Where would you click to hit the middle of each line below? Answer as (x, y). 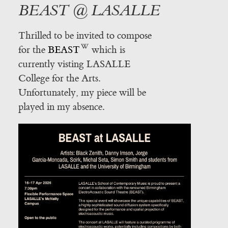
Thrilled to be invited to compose (85, 35)
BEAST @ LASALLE (89, 10)
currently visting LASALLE (74, 64)
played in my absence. (61, 107)
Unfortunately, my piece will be (82, 92)
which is (107, 50)
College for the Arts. (59, 78)
